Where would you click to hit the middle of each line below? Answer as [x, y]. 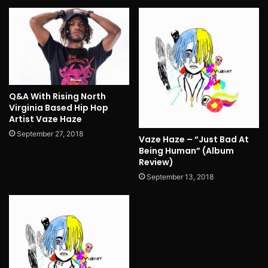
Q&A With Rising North [57, 96]
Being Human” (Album [186, 151]
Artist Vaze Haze [45, 119]
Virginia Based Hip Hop [59, 107]
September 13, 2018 [180, 177]
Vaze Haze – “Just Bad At [194, 140]
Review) [156, 162]
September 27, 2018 [50, 133]
